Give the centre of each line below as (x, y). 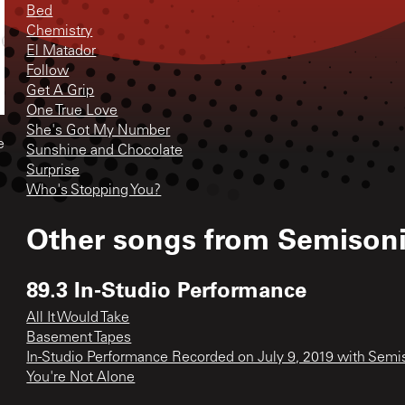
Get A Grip (61, 91)
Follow (48, 71)
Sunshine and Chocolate (105, 151)
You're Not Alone (81, 377)
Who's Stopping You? (94, 190)
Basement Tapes (79, 338)
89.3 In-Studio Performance (167, 288)
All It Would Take (78, 318)
